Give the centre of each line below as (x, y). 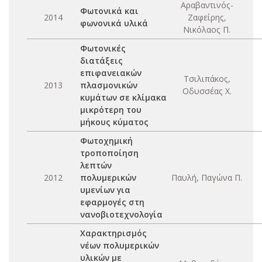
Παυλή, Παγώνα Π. (207, 177)
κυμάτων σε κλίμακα (123, 97)
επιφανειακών (111, 73)
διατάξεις (101, 61)
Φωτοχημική (106, 141)
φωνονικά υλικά (114, 23)
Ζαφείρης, (207, 17)
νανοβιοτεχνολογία (121, 214)
